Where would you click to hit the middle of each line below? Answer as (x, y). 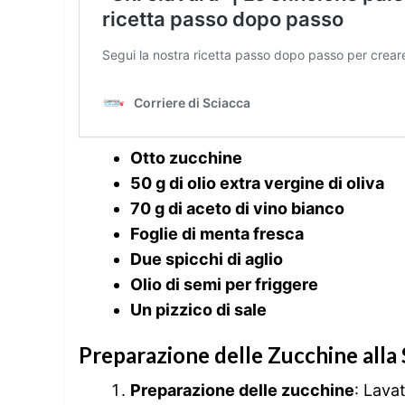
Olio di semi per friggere (224, 284)
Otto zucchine (186, 157)
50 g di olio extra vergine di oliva (257, 183)
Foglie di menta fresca (217, 233)
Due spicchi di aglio (207, 259)
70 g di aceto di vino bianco (237, 208)
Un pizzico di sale (198, 309)
